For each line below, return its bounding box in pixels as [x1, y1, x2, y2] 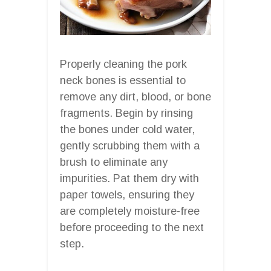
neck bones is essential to [60, 74, 186, 87]
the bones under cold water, [60, 123, 195, 135]
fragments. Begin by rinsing [60, 106, 193, 119]
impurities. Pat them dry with [60, 172, 199, 184]
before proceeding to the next [60, 221, 204, 233]
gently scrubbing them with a [60, 139, 200, 152]
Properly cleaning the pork [60, 57, 187, 70]
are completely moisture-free [60, 204, 200, 217]
